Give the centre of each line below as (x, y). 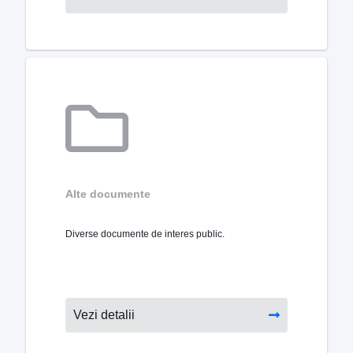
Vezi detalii (104, 314)
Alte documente (108, 193)
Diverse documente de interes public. (145, 234)
